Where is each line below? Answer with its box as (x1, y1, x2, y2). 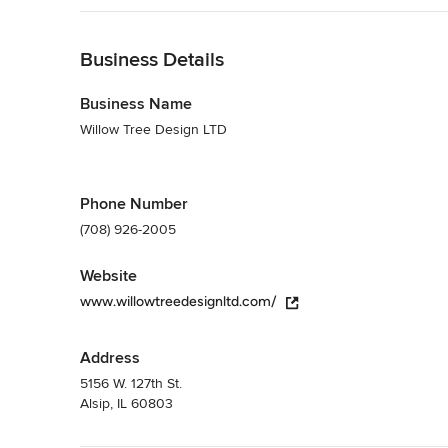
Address (80, 348, 140, 368)
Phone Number (80, 194, 188, 214)
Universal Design (289, 28, 395, 45)
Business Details (80, 48, 224, 72)
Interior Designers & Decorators (80, 28, 278, 45)
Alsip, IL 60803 (80, 395, 173, 412)
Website (80, 266, 137, 286)
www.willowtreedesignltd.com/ (80, 293, 277, 310)
